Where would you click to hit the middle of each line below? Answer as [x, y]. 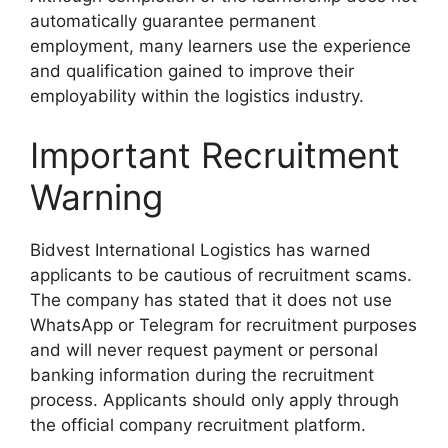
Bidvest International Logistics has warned [200, 250]
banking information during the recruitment [202, 375]
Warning [96, 197]
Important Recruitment [215, 155]
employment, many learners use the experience [220, 45]
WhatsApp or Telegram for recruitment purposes [223, 325]
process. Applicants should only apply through [214, 400]
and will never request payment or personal [204, 350]
